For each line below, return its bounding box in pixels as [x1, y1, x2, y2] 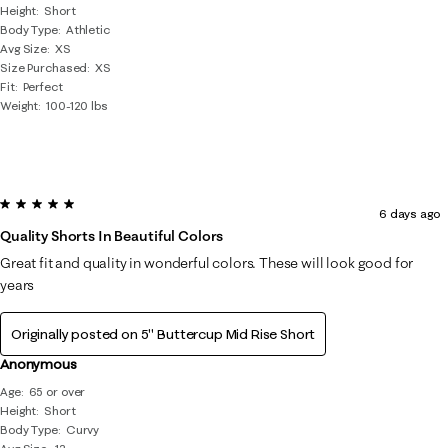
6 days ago [378, 206, 440, 221]
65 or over [28, 384, 86, 399]
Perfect [22, 79, 63, 94]
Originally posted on [11, 325, 141, 343]
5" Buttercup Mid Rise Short [140, 325, 316, 343]
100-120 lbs [46, 98, 108, 113]
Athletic [65, 22, 110, 37]
